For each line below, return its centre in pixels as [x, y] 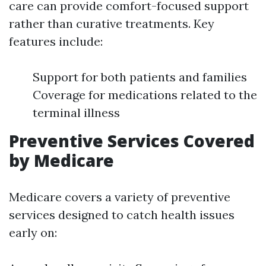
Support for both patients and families [140, 77]
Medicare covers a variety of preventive [120, 197]
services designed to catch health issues [122, 215]
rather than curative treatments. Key [112, 23]
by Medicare [61, 160]
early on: [33, 232]
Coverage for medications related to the [145, 95]
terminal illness [76, 113]
